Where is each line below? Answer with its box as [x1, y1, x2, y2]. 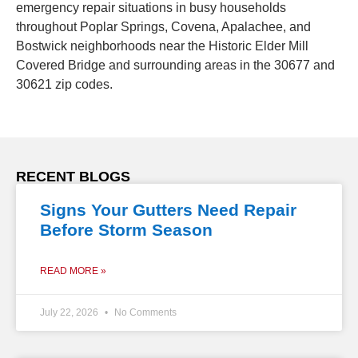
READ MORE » [40, 265, 106, 277]
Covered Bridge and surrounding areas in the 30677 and [16, 58, 335, 73]
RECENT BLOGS [16, 169, 130, 185]
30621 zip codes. [16, 78, 113, 92]
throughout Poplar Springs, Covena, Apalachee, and [16, 20, 311, 34]
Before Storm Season [40, 221, 213, 240]
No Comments [112, 307, 177, 319]
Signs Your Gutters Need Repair [40, 201, 296, 220]
